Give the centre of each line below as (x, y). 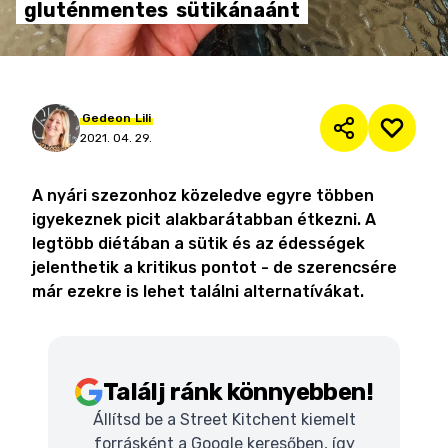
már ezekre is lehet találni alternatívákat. (198, 291)
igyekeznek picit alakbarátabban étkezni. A (204, 219)
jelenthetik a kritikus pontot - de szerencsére (214, 267)
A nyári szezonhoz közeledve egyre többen (203, 195)
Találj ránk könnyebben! (238, 392)
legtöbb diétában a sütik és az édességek (198, 243)
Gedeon (106, 118)
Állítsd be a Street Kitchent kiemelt (224, 419)
